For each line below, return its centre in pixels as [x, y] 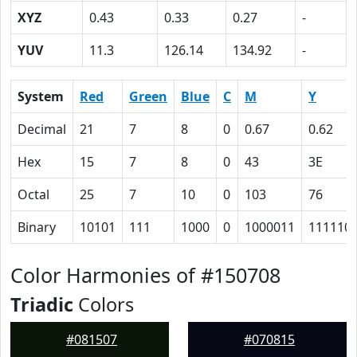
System [41, 96]
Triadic [42, 304]
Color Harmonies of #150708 [145, 275]
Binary [37, 227]
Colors [104, 304]
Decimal [42, 129]
